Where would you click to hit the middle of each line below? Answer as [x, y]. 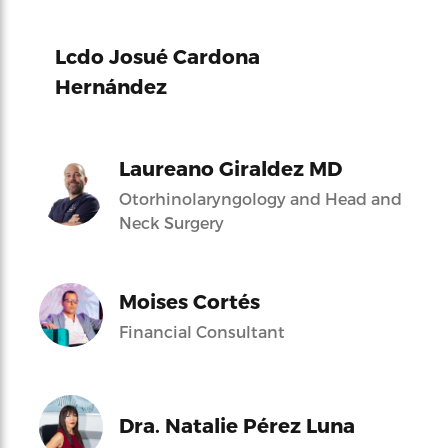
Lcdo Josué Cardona [157, 55]
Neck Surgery [171, 222]
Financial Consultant [202, 331]
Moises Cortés [189, 300]
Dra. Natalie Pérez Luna [237, 424]
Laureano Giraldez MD [230, 167]
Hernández [111, 85]
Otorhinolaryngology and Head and [260, 198]
